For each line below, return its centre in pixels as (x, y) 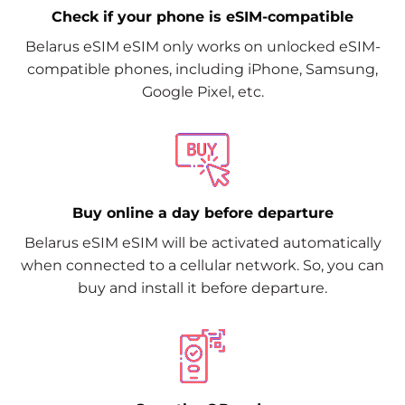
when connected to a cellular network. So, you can (202, 265)
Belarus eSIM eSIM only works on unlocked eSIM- (202, 46)
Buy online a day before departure (202, 212)
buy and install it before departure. (202, 287)
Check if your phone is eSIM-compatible (202, 16)
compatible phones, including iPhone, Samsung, (202, 69)
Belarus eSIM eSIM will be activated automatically (202, 242)
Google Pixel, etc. (202, 91)
